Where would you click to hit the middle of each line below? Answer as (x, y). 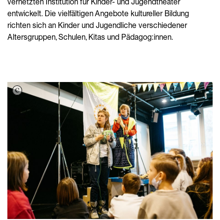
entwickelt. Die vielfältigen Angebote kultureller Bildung (98, 14)
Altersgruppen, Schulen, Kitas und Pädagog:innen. (90, 37)
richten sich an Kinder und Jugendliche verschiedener (97, 25)
